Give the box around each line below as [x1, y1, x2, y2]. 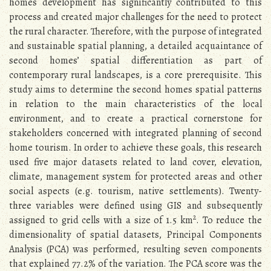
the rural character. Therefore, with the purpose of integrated [9, 25, 262, 39]
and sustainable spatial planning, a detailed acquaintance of [9, 39, 262, 53]
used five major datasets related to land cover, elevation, [9, 155, 262, 169]
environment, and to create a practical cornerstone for [9, 112, 262, 126]
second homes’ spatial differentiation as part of [9, 54, 262, 68]
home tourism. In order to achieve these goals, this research [9, 141, 262, 155]
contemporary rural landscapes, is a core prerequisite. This [9, 68, 262, 82]
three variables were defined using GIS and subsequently [9, 199, 262, 213]
